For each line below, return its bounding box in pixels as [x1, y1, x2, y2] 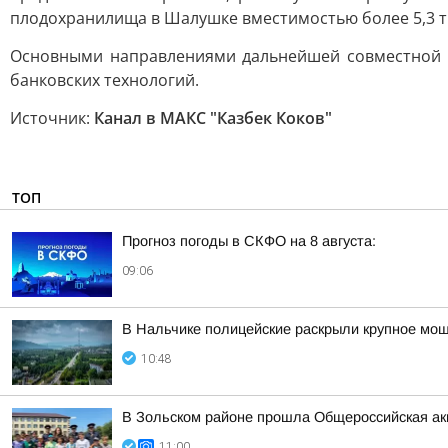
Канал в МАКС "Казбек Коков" [94, 107, 332, 129]
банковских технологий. [10, 69, 199, 91]
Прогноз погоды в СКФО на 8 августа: [122, 233, 376, 249]
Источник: [10, 107, 94, 129]
